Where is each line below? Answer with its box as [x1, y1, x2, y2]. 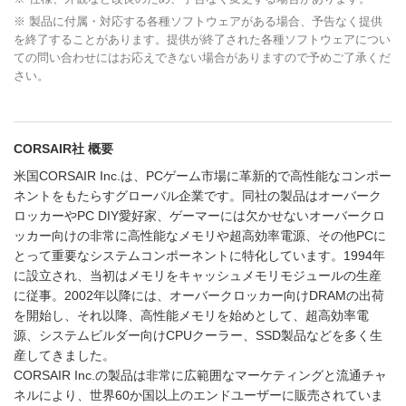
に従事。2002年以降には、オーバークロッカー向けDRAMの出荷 [14, 288, 384, 304]
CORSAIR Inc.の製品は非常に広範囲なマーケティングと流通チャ [14, 368, 387, 383]
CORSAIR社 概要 [14, 141, 113, 157]
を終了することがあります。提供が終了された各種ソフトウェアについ [14, 33, 391, 47]
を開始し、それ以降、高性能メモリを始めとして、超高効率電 [14, 308, 369, 324]
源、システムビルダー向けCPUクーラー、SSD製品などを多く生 [14, 328, 382, 343]
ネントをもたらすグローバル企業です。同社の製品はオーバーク [14, 188, 382, 204]
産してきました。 [14, 348, 115, 363]
